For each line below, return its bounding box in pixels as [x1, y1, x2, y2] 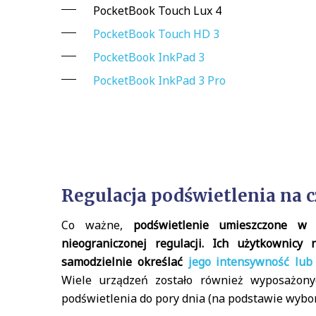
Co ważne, [61, 217, 133, 233]
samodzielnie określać [61, 253, 188, 269]
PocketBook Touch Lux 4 [93, 2, 221, 18]
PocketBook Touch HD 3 [93, 25, 219, 42]
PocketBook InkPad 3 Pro [93, 72, 226, 88]
